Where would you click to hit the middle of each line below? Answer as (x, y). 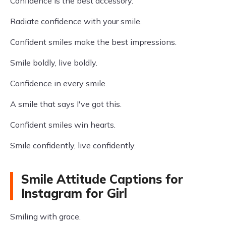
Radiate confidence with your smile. (76, 21)
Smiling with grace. (45, 216)
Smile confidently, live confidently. (73, 145)
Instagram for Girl (74, 193)
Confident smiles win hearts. (63, 125)
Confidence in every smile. (59, 83)
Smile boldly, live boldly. (54, 63)
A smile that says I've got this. (66, 104)
